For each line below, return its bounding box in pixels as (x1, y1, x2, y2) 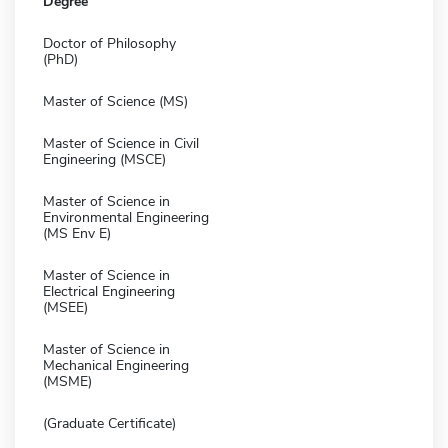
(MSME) (43, 371, 92, 391)
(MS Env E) (43, 223, 111, 243)
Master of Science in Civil (43, 133, 199, 153)
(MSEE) (43, 297, 88, 317)
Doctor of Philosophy (43, 33, 176, 53)
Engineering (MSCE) (43, 149, 166, 169)
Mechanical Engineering (43, 355, 189, 375)
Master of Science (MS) (43, 91, 188, 111)
